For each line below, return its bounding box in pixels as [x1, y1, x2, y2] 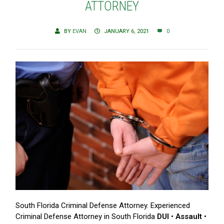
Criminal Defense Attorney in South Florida [15, 211, 155, 221]
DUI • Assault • [155, 211, 206, 221]
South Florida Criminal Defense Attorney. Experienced [15, 200, 190, 210]
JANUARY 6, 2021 [103, 28, 149, 35]
